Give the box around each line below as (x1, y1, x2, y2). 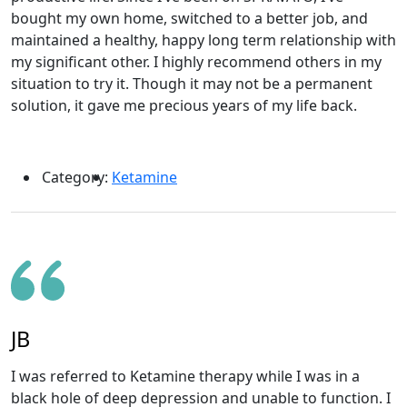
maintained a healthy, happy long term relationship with (11, 29, 396, 50)
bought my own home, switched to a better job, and (11, 7, 368, 28)
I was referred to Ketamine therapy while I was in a (11, 365, 360, 386)
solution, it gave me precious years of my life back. (11, 94, 357, 115)
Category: (42, 166, 108, 187)
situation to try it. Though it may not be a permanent (11, 73, 372, 94)
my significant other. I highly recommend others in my (11, 51, 382, 72)
